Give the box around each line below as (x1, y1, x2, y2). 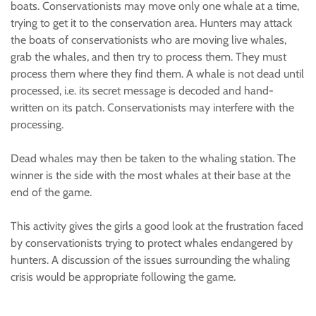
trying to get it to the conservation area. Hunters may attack (11, 16, 292, 30)
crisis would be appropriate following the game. (11, 270, 236, 284)
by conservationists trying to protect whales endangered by (11, 236, 293, 250)
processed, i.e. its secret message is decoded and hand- (11, 84, 274, 97)
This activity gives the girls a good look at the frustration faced (11, 219, 303, 233)
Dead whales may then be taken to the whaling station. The (11, 152, 296, 165)
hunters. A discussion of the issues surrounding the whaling (11, 253, 290, 267)
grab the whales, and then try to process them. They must (11, 50, 286, 63)
